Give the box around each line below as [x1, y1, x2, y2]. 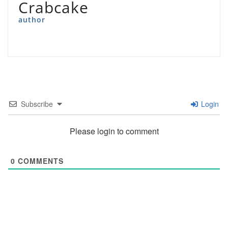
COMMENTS [15, 156, 64, 166]
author [18, 15, 45, 25]
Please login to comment [69, 125, 159, 137]
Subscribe [21, 99, 53, 109]
